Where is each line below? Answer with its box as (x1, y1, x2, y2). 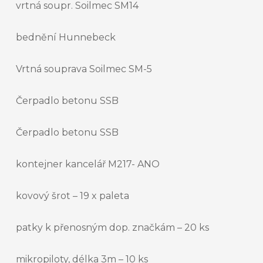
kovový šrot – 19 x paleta (16, 190, 129, 202)
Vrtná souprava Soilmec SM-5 (16, 63, 152, 75)
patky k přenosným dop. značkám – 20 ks (16, 222, 209, 234)
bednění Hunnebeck (16, 32, 116, 43)
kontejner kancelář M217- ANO (16, 159, 160, 170)
